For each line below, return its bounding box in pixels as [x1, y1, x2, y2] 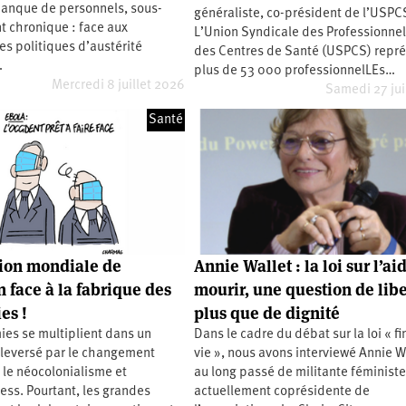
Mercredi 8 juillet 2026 [52, 79, 186, 93]
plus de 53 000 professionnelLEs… [194, 64, 396, 79]
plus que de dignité [194, 302, 341, 324]
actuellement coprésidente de [194, 384, 371, 399]
